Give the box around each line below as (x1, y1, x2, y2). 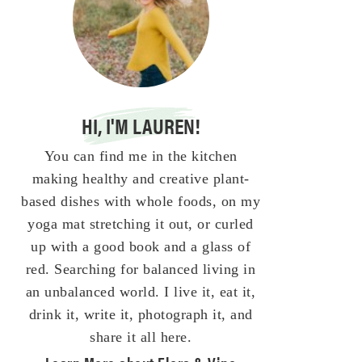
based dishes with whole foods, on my (21, 193, 260, 209)
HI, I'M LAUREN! (81, 111, 200, 141)
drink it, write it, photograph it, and (28, 306, 253, 322)
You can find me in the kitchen (44, 148, 238, 164)
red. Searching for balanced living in (25, 261, 256, 277)
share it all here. (90, 329, 192, 345)
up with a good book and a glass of (31, 238, 250, 255)
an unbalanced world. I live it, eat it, (25, 284, 256, 300)
